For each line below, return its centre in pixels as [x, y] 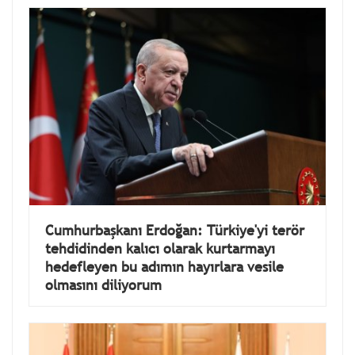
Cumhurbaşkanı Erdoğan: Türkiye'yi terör [175, 231]
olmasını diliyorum [103, 285]
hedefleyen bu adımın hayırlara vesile [164, 267]
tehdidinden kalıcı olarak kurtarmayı [160, 249]
